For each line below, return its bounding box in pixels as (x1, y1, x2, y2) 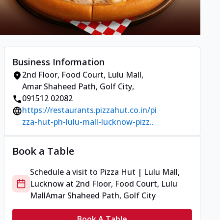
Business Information (12, 56, 105, 68)
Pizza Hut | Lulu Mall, (100, 166, 180, 178)
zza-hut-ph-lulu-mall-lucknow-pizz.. (22, 116, 154, 128)
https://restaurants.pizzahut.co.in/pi (22, 105, 157, 116)
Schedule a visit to (30, 166, 100, 178)
